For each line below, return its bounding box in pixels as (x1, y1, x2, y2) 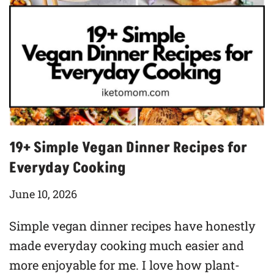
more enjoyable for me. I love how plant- (9, 256, 240, 273)
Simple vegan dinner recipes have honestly (9, 217, 256, 234)
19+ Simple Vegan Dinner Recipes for (9, 137, 247, 158)
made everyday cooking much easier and (9, 237, 244, 253)
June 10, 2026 (9, 186, 77, 201)
